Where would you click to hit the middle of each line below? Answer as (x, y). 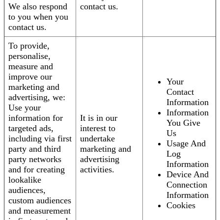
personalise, (29, 56)
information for (36, 118)
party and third (35, 149)
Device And (188, 175)
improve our (30, 77)
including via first (40, 139)
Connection (187, 185)
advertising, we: (37, 97)
